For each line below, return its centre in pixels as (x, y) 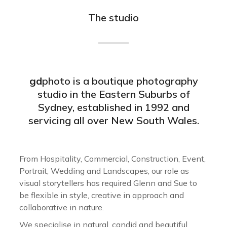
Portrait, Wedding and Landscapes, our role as (104, 171)
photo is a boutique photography (120, 81)
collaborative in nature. (61, 207)
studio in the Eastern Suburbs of (113, 94)
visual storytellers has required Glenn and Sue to (108, 183)
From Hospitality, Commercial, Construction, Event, (112, 159)
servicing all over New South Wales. (113, 120)
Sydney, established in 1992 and (113, 107)
